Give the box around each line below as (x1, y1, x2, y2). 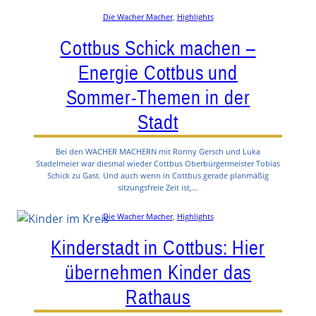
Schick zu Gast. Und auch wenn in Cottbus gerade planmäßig (47, 169, 269, 181)
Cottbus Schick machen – (60, 37, 256, 60)
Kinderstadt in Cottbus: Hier (51, 236, 265, 259)
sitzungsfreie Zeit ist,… (118, 181, 198, 193)
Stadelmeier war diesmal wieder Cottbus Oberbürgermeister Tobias (36, 157, 280, 169)
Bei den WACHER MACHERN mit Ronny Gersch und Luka (56, 145, 260, 157)
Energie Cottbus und (78, 61, 238, 85)
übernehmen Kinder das (64, 260, 252, 284)
